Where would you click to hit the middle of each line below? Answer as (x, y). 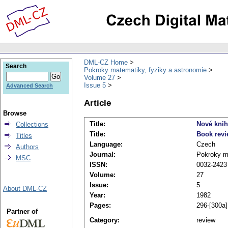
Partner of (22, 211)
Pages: (100, 206)
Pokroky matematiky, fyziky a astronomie (145, 70)
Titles (24, 136)
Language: (106, 145)
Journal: (103, 155)
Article (97, 103)
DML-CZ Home (106, 62)
